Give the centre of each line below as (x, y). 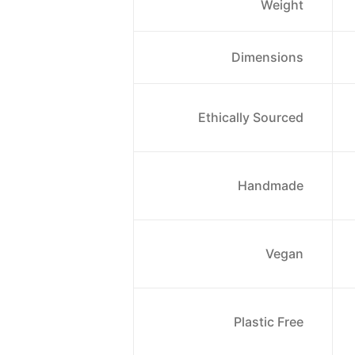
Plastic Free (269, 322)
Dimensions (267, 57)
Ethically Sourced (251, 117)
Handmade (271, 185)
